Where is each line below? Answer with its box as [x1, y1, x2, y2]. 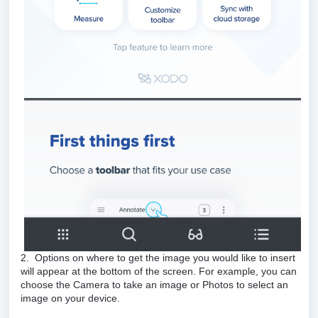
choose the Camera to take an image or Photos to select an [21, 279, 288, 291]
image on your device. [21, 292, 123, 305]
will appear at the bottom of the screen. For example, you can [21, 265, 297, 278]
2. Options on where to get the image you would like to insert [21, 252, 295, 264]
